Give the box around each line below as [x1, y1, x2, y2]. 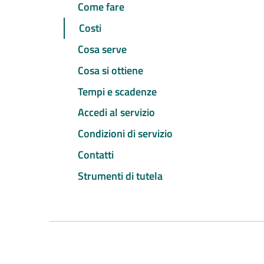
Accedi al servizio [78, 104, 155, 121]
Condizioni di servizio [78, 126, 173, 142]
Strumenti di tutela [78, 167, 163, 184]
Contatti [78, 146, 114, 163]
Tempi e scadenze [78, 83, 157, 100]
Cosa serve [78, 41, 127, 58]
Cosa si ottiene [78, 62, 143, 78]
